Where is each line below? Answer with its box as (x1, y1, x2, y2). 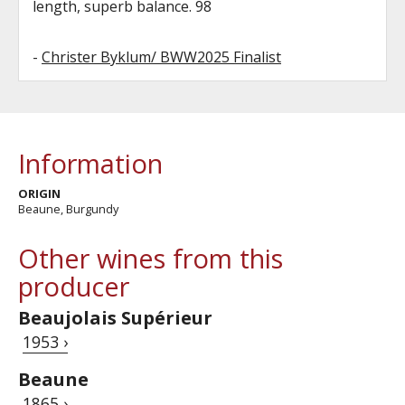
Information (18, 145, 163, 181)
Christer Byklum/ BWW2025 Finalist (42, 46, 281, 67)
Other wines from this (18, 240, 283, 276)
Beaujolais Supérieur (18, 305, 212, 330)
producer (18, 268, 129, 304)
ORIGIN (18, 184, 61, 202)
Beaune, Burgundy (18, 200, 118, 217)
